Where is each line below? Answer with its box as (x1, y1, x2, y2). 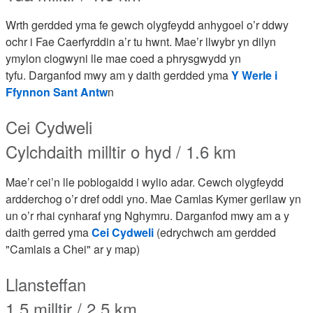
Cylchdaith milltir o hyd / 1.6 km (6, 139, 236, 163)
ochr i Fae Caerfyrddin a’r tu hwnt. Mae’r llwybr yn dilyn (6, 34, 276, 50)
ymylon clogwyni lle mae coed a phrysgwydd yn (6, 50, 241, 66)
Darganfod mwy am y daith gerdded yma (29, 67, 231, 83)
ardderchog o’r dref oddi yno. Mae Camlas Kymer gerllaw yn (6, 191, 301, 207)
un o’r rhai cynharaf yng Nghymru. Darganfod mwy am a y (6, 208, 289, 224)
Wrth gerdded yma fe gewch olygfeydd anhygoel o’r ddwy (6, 17, 289, 33)
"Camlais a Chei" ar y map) (6, 241, 140, 257)
